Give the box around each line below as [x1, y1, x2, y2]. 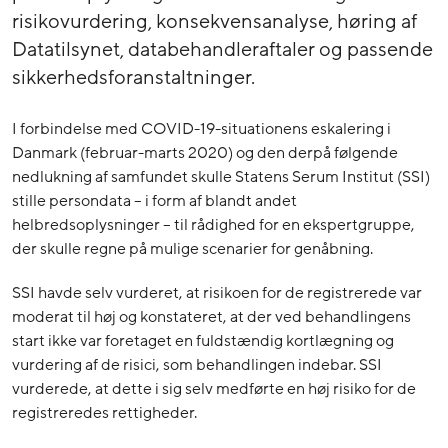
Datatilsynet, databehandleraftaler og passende [12, 36, 433, 63]
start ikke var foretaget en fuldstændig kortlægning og [12, 329, 394, 352]
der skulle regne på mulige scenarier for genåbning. [12, 237, 373, 260]
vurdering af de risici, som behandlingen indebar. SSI [12, 353, 382, 376]
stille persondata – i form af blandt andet [12, 189, 297, 212]
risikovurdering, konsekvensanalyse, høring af [12, 8, 417, 35]
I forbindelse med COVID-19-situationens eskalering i [12, 117, 391, 140]
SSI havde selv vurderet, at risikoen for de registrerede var [12, 281, 422, 304]
